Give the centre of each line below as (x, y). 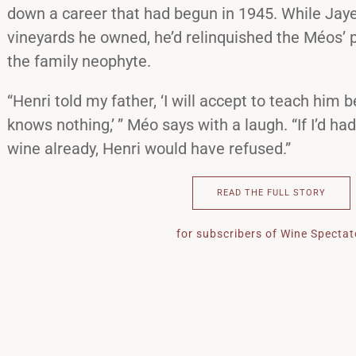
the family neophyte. (79, 61)
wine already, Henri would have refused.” (149, 148)
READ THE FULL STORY (271, 192)
